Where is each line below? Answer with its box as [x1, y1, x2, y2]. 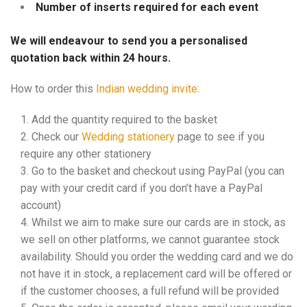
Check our [32, 130, 82, 143]
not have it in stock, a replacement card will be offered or [21, 267, 292, 280]
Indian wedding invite [96, 82, 197, 95]
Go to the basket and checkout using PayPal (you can [32, 164, 284, 177]
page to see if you [175, 130, 265, 143]
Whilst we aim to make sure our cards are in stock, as [32, 216, 286, 229]
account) [21, 199, 61, 212]
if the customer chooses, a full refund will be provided [21, 284, 279, 297]
